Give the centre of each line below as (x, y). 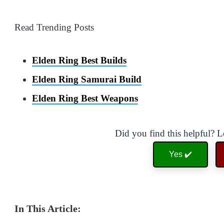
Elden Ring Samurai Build (87, 79)
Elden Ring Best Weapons (85, 98)
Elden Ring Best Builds (79, 60)
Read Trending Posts (54, 27)
